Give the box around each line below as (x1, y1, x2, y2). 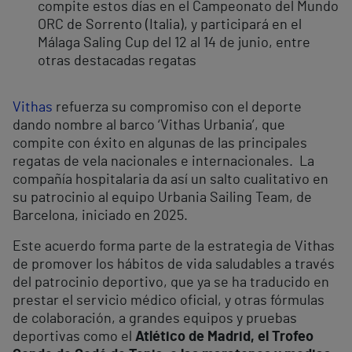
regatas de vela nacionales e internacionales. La (13, 155, 314, 170)
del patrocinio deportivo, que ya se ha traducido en (13, 276, 329, 291)
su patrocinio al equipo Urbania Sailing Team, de (13, 191, 312, 206)
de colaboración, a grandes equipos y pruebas (13, 312, 297, 327)
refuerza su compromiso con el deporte (53, 101, 302, 115)
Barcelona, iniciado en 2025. (13, 209, 191, 224)
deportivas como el (13, 330, 135, 345)
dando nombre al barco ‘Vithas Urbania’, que (13, 119, 285, 134)
